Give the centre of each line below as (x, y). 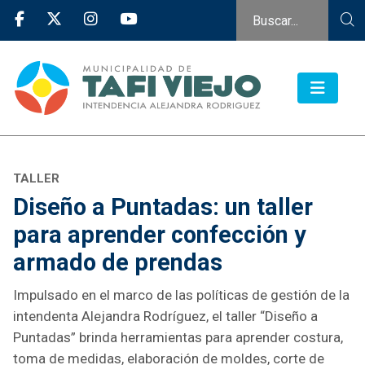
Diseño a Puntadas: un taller (163, 207)
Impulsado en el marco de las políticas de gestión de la (181, 295)
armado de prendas (118, 263)
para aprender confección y (160, 235)
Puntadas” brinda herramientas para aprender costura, (178, 338)
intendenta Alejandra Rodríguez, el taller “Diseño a (165, 317)
